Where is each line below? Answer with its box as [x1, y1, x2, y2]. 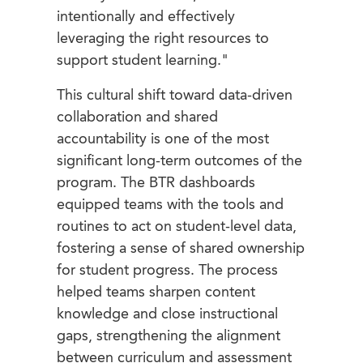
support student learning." [57, 53, 228, 68]
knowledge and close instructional [57, 306, 278, 322]
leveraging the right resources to [57, 31, 269, 46]
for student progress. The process [57, 263, 278, 278]
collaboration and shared [57, 109, 218, 125]
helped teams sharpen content [57, 284, 255, 300]
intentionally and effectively [57, 9, 235, 24]
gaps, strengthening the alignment [57, 328, 280, 344]
